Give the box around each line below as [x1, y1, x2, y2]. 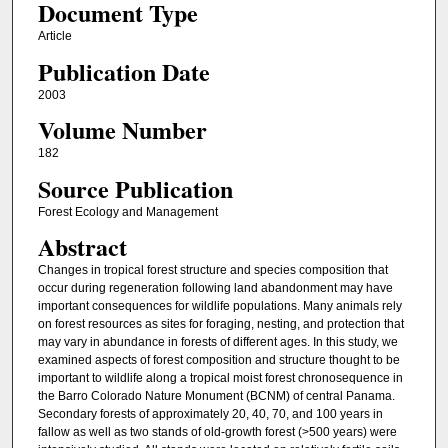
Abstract [37, 228, 127, 264]
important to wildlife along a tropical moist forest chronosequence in [37, 370, 403, 385]
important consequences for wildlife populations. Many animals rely [37, 298, 402, 313]
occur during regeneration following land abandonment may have [37, 280, 393, 295]
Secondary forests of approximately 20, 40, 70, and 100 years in [37, 406, 383, 421]
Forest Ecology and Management [37, 204, 218, 219]
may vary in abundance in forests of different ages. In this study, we [37, 334, 398, 349]
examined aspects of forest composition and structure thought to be [37, 352, 400, 367]
